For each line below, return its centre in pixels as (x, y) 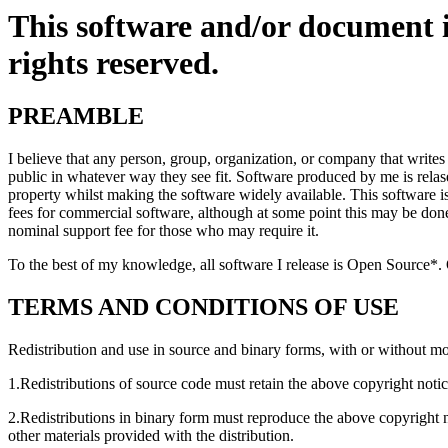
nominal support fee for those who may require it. (163, 231)
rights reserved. (113, 63)
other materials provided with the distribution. (151, 436)
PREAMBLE (76, 116)
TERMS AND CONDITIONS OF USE (203, 307)
